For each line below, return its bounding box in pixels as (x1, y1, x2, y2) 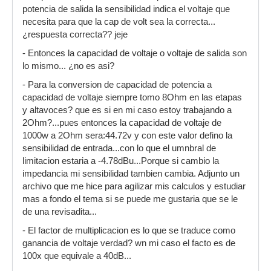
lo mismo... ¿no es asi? (22, 61, 114, 71)
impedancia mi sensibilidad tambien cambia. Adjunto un (22, 169, 240, 179)
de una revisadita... (22, 207, 97, 217)
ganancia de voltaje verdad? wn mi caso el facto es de (22, 238, 235, 249)
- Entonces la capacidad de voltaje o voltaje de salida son (22, 48, 247, 59)
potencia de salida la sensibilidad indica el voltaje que (22, 4, 230, 15)
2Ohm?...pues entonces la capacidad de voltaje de (22, 118, 221, 128)
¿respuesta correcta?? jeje (22, 30, 128, 40)
